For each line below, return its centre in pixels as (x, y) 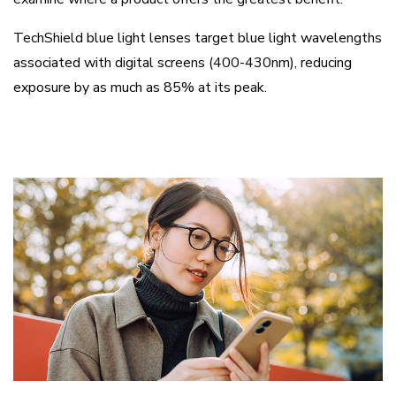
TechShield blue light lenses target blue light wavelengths (198, 38)
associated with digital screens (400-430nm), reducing (183, 62)
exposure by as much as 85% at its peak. (140, 87)
